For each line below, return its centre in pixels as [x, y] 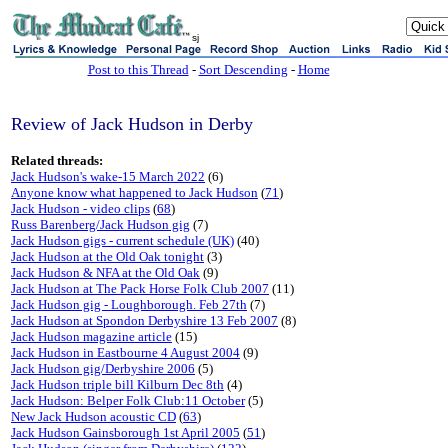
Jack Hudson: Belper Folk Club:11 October [128, 400]
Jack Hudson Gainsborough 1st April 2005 [125, 432]
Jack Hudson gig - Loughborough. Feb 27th [129, 304]
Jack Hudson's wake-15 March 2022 [108, 176]
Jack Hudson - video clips [80, 208]
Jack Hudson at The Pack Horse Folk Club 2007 [140, 288]
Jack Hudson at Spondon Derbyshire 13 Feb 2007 [144, 320]
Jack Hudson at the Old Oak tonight [107, 256]
